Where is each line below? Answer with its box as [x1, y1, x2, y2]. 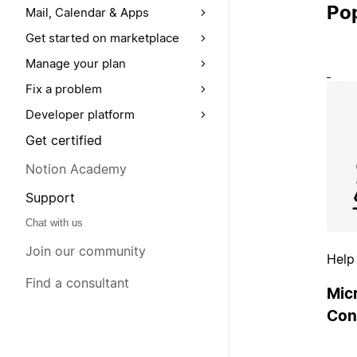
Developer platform [25, 107, 135, 122]
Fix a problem [25, 81, 102, 96]
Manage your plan [25, 56, 126, 71]
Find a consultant [25, 275, 129, 291]
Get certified [25, 132, 102, 148]
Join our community [25, 243, 146, 259]
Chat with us [25, 217, 83, 229]
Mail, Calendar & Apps [25, 5, 149, 20]
